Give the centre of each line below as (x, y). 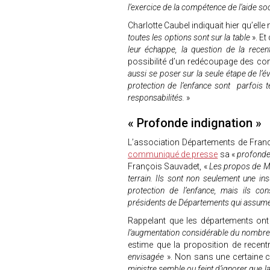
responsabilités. (156, 98)
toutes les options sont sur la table (190, 37)
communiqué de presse (173, 154)
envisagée (147, 257)
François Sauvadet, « (168, 166)
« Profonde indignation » (196, 123)
